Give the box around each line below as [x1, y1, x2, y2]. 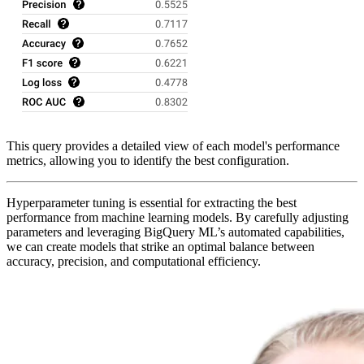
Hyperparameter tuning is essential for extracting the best [6, 196, 297, 210]
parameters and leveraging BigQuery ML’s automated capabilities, [6, 225, 344, 240]
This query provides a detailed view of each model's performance [6, 139, 340, 154]
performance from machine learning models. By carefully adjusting [6, 210, 349, 225]
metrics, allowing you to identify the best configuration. [6, 154, 289, 168]
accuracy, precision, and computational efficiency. [6, 254, 261, 269]
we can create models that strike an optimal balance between [6, 240, 314, 254]
